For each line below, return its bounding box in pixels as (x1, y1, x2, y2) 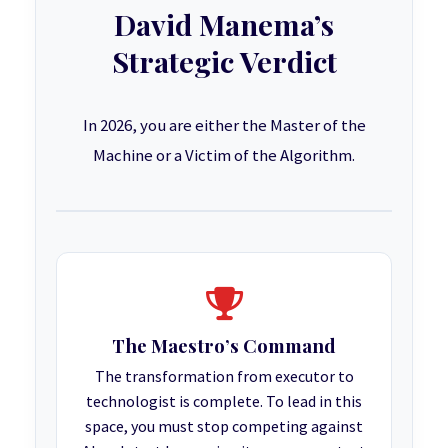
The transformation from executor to (94, 365, 354, 386)
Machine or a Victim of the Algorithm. (93, 143, 355, 166)
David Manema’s (114, 4, 334, 43)
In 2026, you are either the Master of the (82, 113, 366, 136)
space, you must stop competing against (85, 415, 363, 436)
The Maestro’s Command (112, 332, 336, 358)
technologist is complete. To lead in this (86, 390, 362, 411)
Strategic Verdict (111, 41, 337, 80)
